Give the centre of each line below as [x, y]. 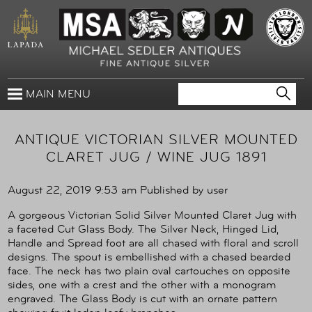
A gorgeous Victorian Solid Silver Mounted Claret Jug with [152, 216]
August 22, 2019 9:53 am [72, 190]
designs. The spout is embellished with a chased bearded [149, 257]
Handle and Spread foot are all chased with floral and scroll [153, 243]
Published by [173, 190]
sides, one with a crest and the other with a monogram [142, 285]
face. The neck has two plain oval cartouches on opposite [149, 271]
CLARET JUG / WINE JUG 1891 [156, 157]
